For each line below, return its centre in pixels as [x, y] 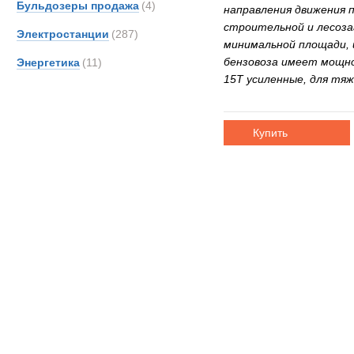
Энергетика [48, 62]
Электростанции [63, 34]
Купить [270, 133]
